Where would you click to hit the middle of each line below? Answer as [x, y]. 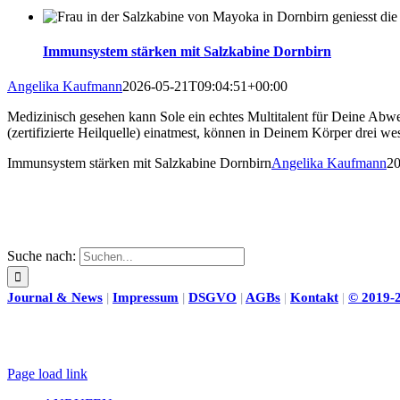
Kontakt [314, 297]
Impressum [146, 297]
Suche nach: [42, 255]
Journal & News [55, 297]
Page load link [47, 374]
